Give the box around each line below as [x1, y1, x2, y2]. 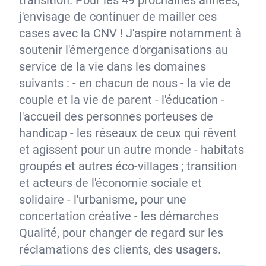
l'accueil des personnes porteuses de [19, 109, 213, 123]
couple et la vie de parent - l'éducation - [19, 93, 224, 107]
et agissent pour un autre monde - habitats [19, 142, 244, 157]
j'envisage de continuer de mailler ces [19, 9, 217, 24]
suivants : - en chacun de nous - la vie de [19, 76, 231, 90]
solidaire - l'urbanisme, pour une [19, 192, 186, 207]
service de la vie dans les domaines [19, 59, 206, 74]
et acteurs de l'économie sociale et [19, 176, 202, 190]
